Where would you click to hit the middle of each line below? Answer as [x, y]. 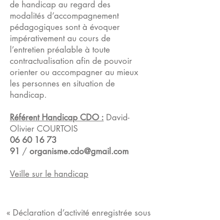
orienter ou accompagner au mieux [74, 72]
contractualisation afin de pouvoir [71, 61]
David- [117, 117]
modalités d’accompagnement [64, 16]
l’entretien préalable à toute [60, 50]
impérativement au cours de [60, 38]
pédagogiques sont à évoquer [65, 27]
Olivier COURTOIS [44, 129]
